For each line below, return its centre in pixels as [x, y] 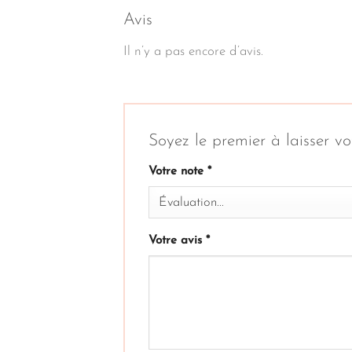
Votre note [178, 171]
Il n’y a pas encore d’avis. [193, 52]
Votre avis [177, 240]
